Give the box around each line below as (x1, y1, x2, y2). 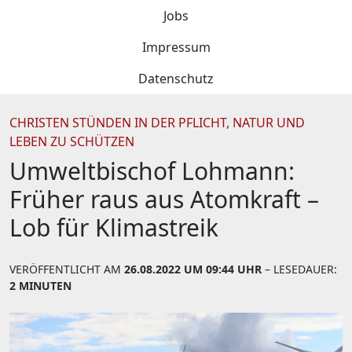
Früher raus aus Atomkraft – (9, 183, 319, 215)
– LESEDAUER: (262, 262, 337, 277)
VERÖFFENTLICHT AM (9, 262, 124, 277)
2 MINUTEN (9, 278, 71, 293)
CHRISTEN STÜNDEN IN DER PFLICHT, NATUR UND (9, 114, 305, 131)
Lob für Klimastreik (9, 211, 218, 244)
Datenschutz (138, 70, 214, 87)
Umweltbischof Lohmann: (9, 155, 295, 187)
